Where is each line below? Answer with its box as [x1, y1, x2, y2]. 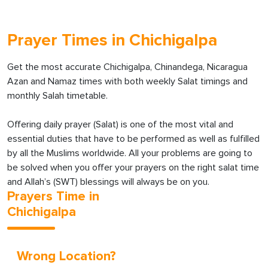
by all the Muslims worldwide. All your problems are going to [7, 148, 252, 158]
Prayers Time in [7, 190, 99, 203]
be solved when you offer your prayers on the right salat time [7, 163, 259, 172]
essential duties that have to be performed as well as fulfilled [7, 134, 260, 144]
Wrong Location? [17, 250, 116, 263]
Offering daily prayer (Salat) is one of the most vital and [7, 120, 233, 129]
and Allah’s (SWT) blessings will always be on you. [7, 177, 209, 187]
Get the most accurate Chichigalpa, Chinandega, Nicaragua [7, 62, 248, 72]
